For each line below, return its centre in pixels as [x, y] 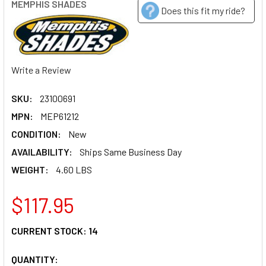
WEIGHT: [30, 169]
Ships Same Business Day [131, 151]
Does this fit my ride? [203, 10]
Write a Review [41, 69]
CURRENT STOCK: [50, 230]
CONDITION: [36, 134]
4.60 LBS [74, 169]
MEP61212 [60, 116]
